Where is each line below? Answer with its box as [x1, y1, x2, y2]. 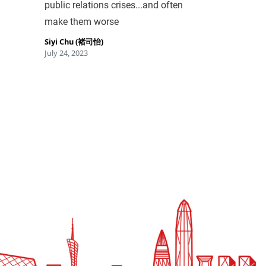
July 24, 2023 [45, 47, 88, 58]
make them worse [45, 15, 119, 27]
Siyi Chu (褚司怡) [45, 36, 104, 47]
